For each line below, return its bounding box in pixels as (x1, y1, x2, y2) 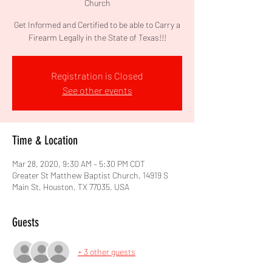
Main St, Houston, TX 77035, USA (12, 181, 129, 192)
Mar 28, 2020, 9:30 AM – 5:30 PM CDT (12, 158, 145, 169)
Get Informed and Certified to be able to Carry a (14, 19, 180, 30)
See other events (62, 84, 132, 96)
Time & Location (12, 132, 78, 148)
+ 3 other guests (78, 246, 135, 257)
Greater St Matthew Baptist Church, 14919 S (12, 169, 168, 180)
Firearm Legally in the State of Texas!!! (28, 32, 166, 42)
